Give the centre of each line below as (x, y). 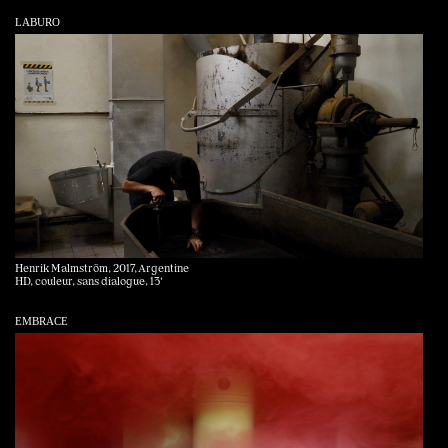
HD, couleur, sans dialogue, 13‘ (89, 283)
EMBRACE (41, 321)
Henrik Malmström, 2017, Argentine (102, 270)
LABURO (37, 22)
